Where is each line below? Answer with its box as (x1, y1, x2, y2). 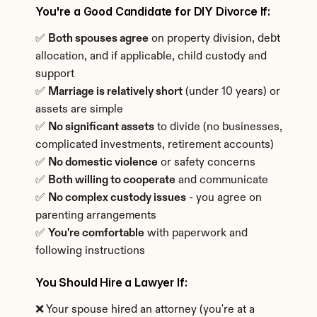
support (35, 69, 74, 80)
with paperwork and (144, 228, 248, 239)
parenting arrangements (35, 210, 156, 221)
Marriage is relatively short (48, 86, 183, 98)
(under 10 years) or (183, 86, 280, 98)
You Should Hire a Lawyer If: (35, 275, 188, 289)
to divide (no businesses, (154, 122, 282, 133)
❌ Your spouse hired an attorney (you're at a (35, 304, 255, 316)
